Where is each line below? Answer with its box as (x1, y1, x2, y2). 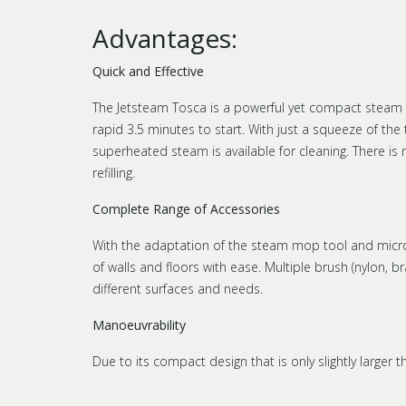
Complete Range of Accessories (92, 199, 280, 217)
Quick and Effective (92, 62, 204, 80)
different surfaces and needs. (92, 279, 263, 297)
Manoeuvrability (92, 315, 186, 333)
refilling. (92, 163, 135, 181)
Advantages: (92, 20, 237, 55)
